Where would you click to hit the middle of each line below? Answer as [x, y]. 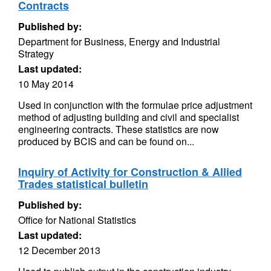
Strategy [36, 54]
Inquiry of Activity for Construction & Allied [130, 172]
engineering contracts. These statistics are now [119, 129]
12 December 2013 [59, 250]
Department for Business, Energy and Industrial [119, 41]
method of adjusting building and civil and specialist [129, 117]
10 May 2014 [46, 84]
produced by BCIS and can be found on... [106, 141]
